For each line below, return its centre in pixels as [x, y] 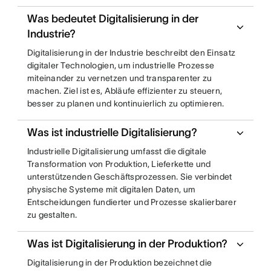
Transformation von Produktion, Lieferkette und [119, 164]
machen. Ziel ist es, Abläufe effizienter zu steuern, [125, 91]
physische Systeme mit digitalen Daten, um [111, 190]
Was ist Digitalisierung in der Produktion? [127, 244]
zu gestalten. [52, 215]
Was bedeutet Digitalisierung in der [113, 19]
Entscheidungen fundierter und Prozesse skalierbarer [132, 202]
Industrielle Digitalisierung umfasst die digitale [117, 152]
